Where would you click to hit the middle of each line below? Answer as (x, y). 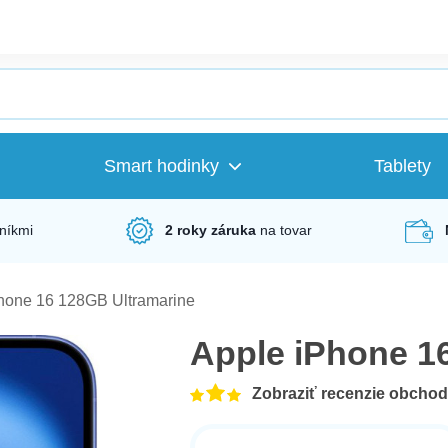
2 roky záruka (211, 230)
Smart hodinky (161, 166)
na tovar (286, 230)
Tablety (403, 166)
